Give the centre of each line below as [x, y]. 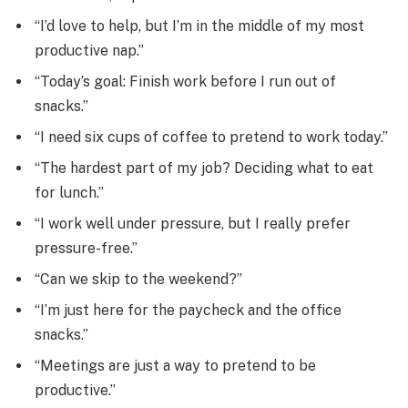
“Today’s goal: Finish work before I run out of [185, 82]
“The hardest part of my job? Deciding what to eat [204, 168]
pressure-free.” [86, 249]
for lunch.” [69, 193]
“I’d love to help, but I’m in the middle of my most [199, 26]
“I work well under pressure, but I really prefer [193, 224]
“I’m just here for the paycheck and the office [188, 311]
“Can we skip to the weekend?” [138, 280]
